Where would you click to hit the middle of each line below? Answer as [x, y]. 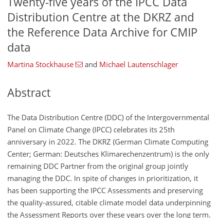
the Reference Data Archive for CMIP [102, 32]
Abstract [29, 93]
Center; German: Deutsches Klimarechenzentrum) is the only [108, 154]
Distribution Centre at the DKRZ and [101, 17]
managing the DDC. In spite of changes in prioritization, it [103, 178]
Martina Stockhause [40, 64]
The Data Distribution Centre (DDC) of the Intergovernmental [108, 117]
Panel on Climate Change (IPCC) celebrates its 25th [91, 129]
